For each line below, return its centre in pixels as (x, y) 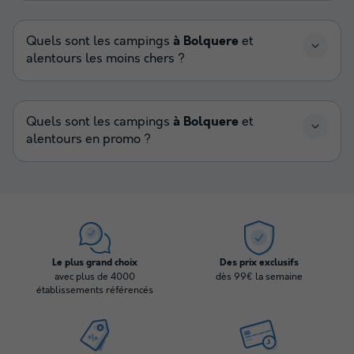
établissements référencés (95, 290)
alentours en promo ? (88, 139)
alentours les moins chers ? (105, 58)
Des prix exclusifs (259, 263)
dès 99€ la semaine (259, 277)
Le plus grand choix (95, 263)
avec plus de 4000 (95, 277)
